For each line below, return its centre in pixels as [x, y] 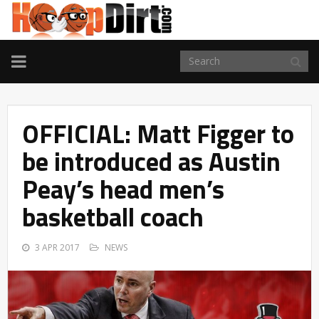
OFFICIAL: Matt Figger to [158, 133]
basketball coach [113, 216]
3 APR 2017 [57, 247]
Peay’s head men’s [123, 189]
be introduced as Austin [151, 161]
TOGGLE [43, 60]
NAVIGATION [61, 77]
